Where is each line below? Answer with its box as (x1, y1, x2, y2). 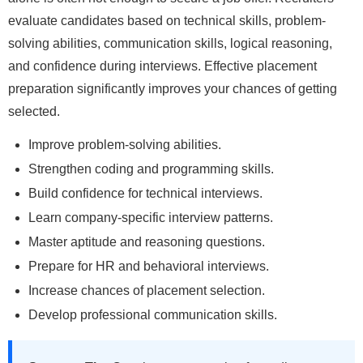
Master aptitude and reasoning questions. (28, 234, 265, 249)
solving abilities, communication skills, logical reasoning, (8, 36, 332, 50)
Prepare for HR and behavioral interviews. (28, 258, 269, 273)
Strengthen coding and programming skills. (28, 161, 274, 176)
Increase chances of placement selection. (28, 283, 265, 297)
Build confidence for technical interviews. (28, 186, 263, 200)
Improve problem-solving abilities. (28, 137, 221, 152)
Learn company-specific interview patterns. (28, 210, 273, 224)
